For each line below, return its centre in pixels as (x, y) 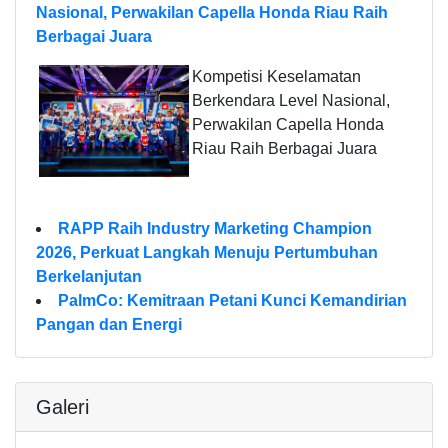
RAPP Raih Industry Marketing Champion (215, 228)
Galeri (62, 406)
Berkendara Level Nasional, (291, 100)
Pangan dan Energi (109, 324)
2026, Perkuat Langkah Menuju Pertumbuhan (207, 252)
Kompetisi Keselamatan (276, 76)
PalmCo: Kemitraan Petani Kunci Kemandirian (232, 300)
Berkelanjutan (89, 276)
